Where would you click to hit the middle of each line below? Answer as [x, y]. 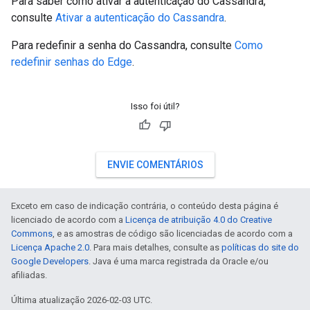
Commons [32, 234]
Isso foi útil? [155, 106]
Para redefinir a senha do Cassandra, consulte [123, 45]
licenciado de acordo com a [68, 220]
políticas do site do [260, 247]
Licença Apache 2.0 [50, 247]
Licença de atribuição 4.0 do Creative [199, 220]
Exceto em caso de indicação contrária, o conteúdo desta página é [145, 206]
